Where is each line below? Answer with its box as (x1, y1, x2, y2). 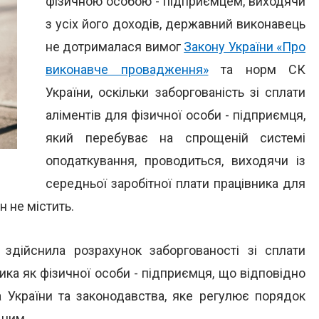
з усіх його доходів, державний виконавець (46, 16, 305, 31)
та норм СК (208, 62, 305, 77)
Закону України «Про (184, 39, 306, 54)
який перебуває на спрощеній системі (46, 130, 305, 145)
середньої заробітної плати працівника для (46, 176, 305, 191)
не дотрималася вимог (46, 39, 184, 54)
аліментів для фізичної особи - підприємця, (46, 108, 305, 122)
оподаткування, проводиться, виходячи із (46, 153, 305, 168)
